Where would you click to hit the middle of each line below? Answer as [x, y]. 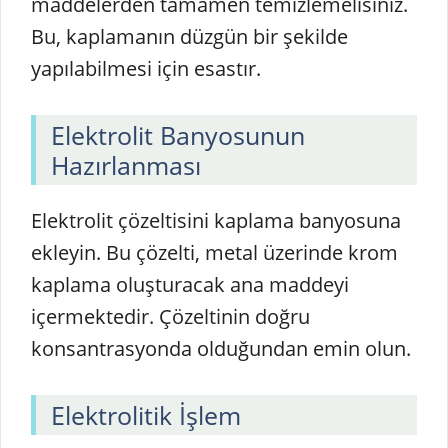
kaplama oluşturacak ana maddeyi [190, 284]
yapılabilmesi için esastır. [146, 68]
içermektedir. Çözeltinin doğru [170, 316]
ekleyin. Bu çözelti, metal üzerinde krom [214, 252]
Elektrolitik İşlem [146, 414]
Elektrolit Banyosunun [178, 134]
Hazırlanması [126, 164]
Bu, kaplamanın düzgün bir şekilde [189, 36]
